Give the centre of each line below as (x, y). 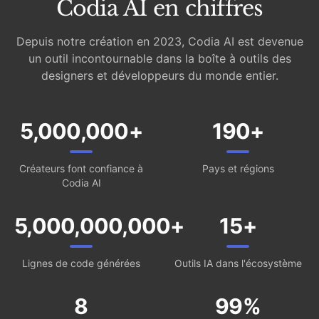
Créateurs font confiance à (81, 168)
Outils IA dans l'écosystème (238, 263)
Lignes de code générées (81, 263)
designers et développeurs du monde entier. (159, 75)
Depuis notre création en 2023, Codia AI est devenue (159, 41)
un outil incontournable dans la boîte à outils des (159, 58)
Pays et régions (238, 168)
